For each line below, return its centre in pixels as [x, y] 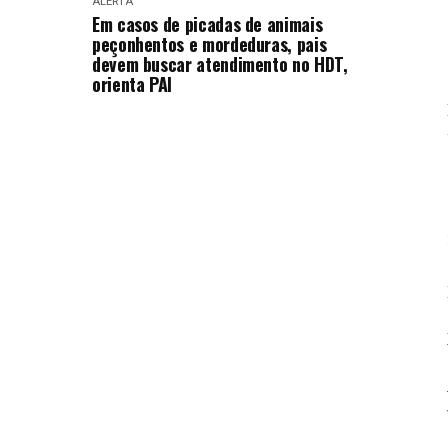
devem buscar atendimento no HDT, [220, 64]
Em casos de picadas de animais [207, 24]
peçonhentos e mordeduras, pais [209, 44]
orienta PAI [132, 84]
